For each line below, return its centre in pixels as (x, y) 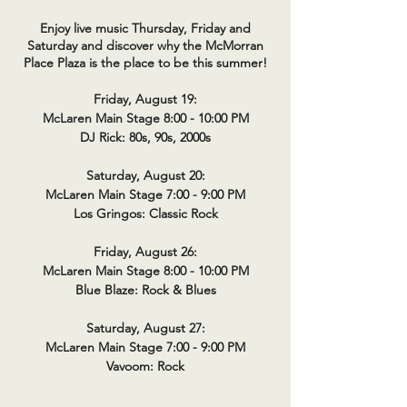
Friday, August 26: (145, 252)
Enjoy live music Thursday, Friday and (145, 28)
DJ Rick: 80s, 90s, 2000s (145, 137)
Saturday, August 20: (145, 175)
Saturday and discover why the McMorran (145, 45)
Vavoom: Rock (145, 366)
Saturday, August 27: (145, 328)
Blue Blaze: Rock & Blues (145, 290)
